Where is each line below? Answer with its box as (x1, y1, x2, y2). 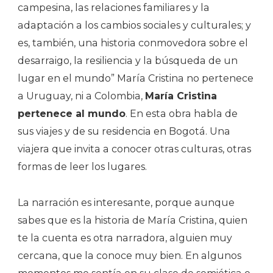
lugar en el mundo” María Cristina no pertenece (18, 73, 253, 85)
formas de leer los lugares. (18, 161, 147, 173)
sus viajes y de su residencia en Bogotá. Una (18, 126, 230, 138)
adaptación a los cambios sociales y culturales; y (18, 19, 251, 32)
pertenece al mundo (18, 108, 126, 120)
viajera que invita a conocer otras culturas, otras (18, 143, 251, 155)
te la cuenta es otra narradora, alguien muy (18, 232, 232, 244)
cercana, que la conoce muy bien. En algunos (18, 250, 241, 262)
